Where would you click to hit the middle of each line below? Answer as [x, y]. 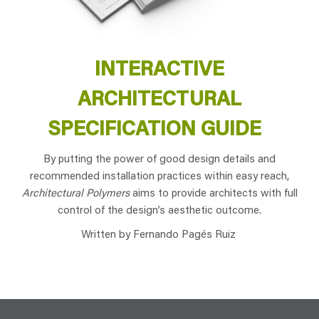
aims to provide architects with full [213, 193]
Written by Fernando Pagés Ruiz [159, 234]
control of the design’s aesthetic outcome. [159, 210]
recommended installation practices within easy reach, [159, 176]
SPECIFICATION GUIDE [159, 128]
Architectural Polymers [75, 193]
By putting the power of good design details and [159, 158]
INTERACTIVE [159, 68]
